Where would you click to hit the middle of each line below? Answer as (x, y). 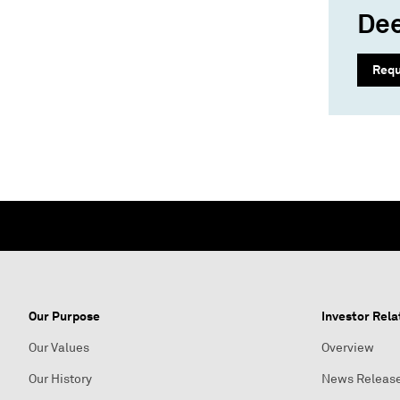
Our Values (59, 348)
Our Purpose (64, 316)
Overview (348, 348)
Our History (60, 379)
